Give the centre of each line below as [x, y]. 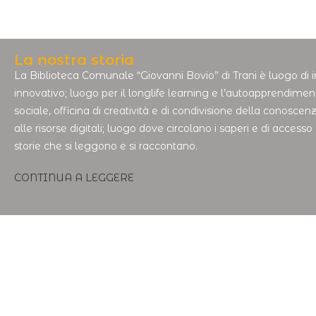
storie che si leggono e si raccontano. [106, 146]
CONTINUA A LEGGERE [74, 178]
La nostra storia [74, 60]
